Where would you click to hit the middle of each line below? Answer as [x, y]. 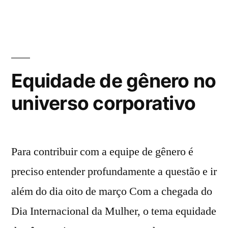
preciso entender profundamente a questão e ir [114, 172]
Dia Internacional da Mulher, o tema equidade [114, 211]
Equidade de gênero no [114, 81]
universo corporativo [104, 103]
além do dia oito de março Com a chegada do [112, 192]
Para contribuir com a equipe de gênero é [102, 152]
